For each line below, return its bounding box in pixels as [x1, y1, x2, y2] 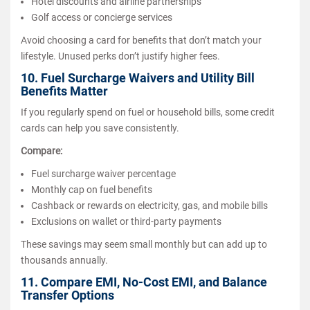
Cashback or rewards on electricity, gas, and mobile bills [31, 199, 268, 211]
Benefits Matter [21, 83, 108, 98]
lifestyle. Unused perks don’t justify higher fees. [21, 50, 220, 62]
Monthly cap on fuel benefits [31, 183, 152, 195]
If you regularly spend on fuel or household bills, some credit [21, 106, 275, 118]
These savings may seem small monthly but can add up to [21, 238, 267, 250]
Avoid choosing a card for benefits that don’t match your [21, 34, 262, 46]
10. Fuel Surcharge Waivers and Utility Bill [21, 70, 255, 85]
